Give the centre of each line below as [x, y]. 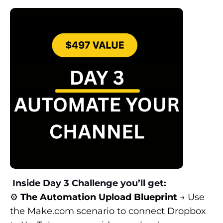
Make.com [51, 211]
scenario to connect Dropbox [140, 211]
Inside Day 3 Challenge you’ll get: [88, 183]
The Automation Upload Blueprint [99, 197]
